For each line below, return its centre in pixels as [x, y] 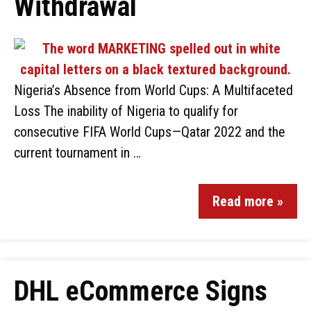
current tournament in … [77, 153]
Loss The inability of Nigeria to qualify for [126, 111]
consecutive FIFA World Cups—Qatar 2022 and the [150, 132]
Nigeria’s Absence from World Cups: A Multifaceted [153, 90]
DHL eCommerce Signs [141, 291]
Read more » [248, 201]
